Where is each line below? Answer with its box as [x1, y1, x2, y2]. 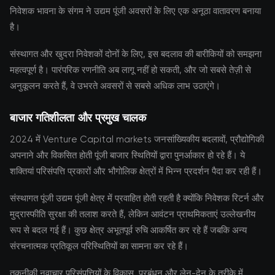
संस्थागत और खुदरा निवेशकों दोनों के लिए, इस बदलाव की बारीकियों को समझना [10, 48, 261, 60]
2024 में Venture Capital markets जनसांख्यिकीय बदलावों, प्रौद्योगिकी [10, 134, 264, 145]
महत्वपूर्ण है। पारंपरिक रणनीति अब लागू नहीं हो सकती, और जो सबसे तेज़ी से [10, 64, 251, 76]
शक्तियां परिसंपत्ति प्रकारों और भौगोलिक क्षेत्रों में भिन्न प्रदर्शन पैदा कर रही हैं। [10, 166, 262, 177]
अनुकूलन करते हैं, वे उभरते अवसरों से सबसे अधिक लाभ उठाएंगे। [10, 80, 220, 91]
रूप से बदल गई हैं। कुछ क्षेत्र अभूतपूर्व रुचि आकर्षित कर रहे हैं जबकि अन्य [10, 225, 247, 236]
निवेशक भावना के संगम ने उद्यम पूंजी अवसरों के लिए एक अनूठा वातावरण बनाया [10, 6, 261, 17]
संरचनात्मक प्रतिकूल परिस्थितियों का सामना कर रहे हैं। [10, 241, 188, 252]
